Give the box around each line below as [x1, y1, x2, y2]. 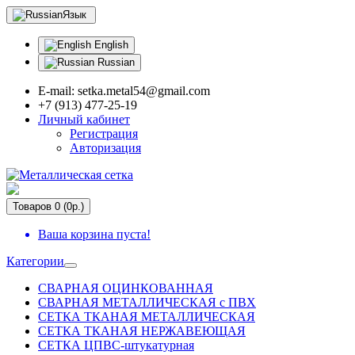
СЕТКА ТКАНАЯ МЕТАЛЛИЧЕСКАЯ [38, 310, 255, 323]
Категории [6, 254, 64, 268]
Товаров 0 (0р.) [13, 200, 84, 212]
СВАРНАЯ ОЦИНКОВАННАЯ [38, 281, 213, 295]
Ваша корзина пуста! [38, 227, 151, 241]
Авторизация [70, 141, 141, 155]
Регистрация [70, 127, 138, 140]
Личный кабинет [38, 113, 130, 126]
